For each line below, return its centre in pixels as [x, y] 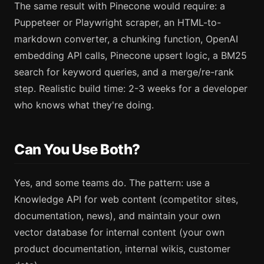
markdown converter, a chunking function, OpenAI [126, 39]
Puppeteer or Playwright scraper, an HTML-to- [118, 22]
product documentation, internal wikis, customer [122, 249]
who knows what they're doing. [84, 105]
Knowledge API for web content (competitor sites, [126, 199]
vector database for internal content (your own [119, 232]
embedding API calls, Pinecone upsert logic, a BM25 [131, 55]
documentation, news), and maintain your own [117, 216]
